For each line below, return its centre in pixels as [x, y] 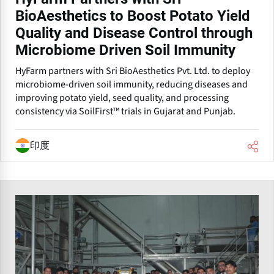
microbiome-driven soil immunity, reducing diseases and [131, 85]
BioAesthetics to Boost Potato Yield [133, 16]
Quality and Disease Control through [134, 33]
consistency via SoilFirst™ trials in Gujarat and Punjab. [125, 112]
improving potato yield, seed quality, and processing [122, 98]
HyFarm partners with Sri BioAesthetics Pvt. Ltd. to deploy [133, 71]
